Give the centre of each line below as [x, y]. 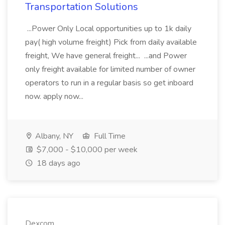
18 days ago [58, 163]
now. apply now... [55, 96]
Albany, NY [53, 136]
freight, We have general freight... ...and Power [106, 56]
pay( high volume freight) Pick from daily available [111, 42]
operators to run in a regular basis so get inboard [109, 83]
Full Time [109, 136]
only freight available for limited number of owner [110, 69]
